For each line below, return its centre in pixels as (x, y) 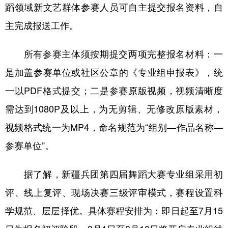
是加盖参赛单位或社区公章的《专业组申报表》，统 (114, 72)
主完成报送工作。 (42, 25)
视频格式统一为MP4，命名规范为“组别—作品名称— (114, 127)
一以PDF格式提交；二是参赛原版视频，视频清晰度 (114, 90)
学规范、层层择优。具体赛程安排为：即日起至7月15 (114, 210)
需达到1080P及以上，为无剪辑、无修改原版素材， (114, 108)
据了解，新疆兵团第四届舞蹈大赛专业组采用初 (114, 174)
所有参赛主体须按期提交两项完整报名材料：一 (114, 53)
